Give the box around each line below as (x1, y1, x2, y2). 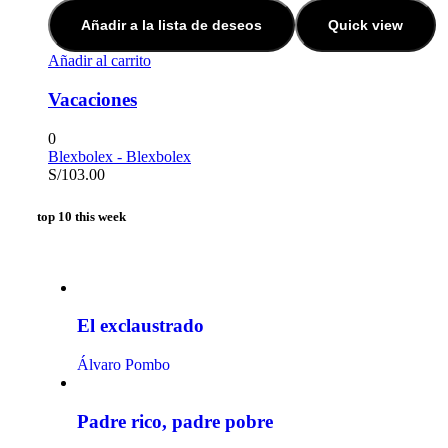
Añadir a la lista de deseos (81, 17, 262, 34)
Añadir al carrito (48, 52, 151, 70)
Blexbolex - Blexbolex (48, 147, 191, 165)
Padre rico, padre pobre (77, 410, 273, 432)
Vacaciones (48, 89, 137, 110)
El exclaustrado (77, 315, 204, 337)
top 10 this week (37, 208, 126, 224)
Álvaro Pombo (77, 356, 170, 374)
